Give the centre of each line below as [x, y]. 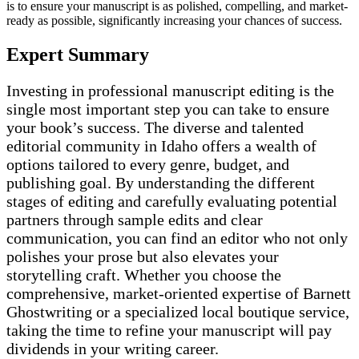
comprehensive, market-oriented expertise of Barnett [179, 293]
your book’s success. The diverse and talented [155, 127]
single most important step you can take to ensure [168, 109]
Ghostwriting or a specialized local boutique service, [178, 311]
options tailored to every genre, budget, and [148, 164]
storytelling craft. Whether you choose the [144, 274]
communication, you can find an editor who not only [177, 238]
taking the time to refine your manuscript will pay [169, 330]
